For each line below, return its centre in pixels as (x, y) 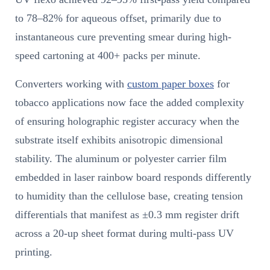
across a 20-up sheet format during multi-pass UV (124, 234)
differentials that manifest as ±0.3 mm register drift (127, 215)
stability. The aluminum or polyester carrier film (121, 159)
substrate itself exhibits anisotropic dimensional (119, 140)
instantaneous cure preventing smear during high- (123, 37)
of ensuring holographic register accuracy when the (127, 121)
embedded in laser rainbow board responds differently (133, 177)
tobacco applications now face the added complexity (130, 103)
